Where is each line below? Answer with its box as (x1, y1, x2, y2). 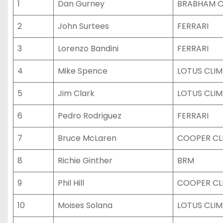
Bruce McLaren (58, 132, 116, 144)
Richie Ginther (58, 155, 112, 166)
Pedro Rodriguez (58, 110, 121, 121)
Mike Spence (58, 65, 108, 77)
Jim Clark (58, 88, 95, 99)
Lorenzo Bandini (58, 43, 118, 54)
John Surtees (58, 20, 109, 32)
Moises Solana (58, 200, 112, 211)
